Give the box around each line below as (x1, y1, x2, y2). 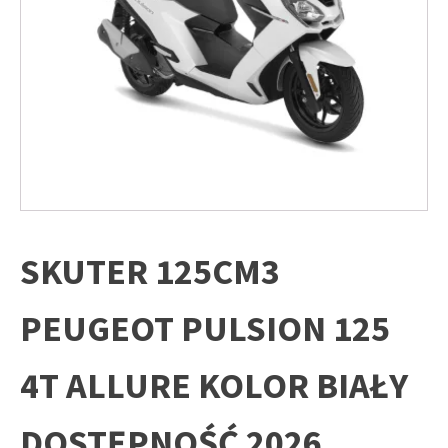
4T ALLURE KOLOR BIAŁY (20, 363, 408, 409)
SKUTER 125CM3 (20, 249, 280, 295)
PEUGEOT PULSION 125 (20, 306, 390, 352)
